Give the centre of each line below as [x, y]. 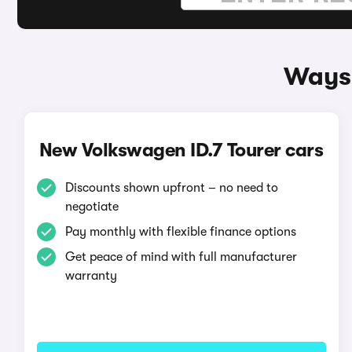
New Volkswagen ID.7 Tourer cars [181, 150]
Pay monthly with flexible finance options [180, 232]
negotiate [92, 207]
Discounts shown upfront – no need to [171, 188]
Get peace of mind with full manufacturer [181, 257]
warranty [91, 276]
